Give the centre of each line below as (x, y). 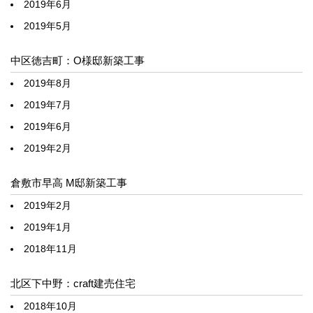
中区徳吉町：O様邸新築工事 (78, 61)
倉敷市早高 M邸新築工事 (69, 183)
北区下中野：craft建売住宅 (73, 284)
